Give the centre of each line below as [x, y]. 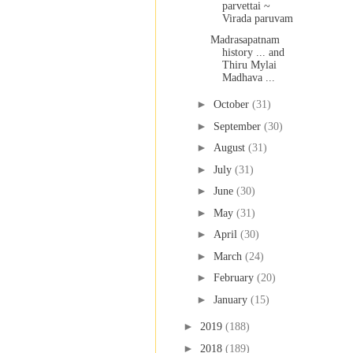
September [238, 126]
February [235, 278]
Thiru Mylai [249, 65]
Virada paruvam [257, 19]
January [232, 299]
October [232, 105]
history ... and [253, 52]
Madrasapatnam [245, 39]
